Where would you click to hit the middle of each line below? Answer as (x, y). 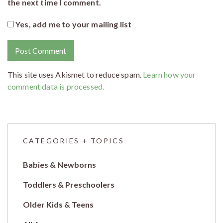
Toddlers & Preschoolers (69, 184)
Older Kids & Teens (58, 204)
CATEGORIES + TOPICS (74, 140)
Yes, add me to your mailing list (73, 24)
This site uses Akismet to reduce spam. (75, 74)
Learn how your (169, 74)
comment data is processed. (56, 86)
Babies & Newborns (59, 164)
